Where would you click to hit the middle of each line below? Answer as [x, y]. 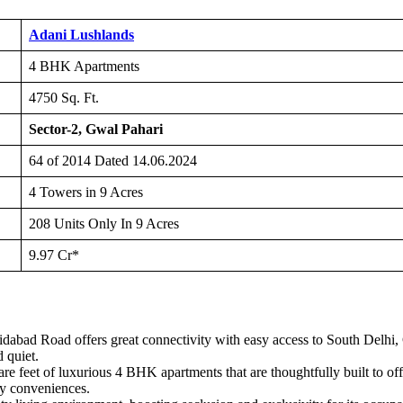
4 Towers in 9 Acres [86, 193]
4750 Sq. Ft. [64, 98]
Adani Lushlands [81, 35]
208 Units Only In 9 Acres [104, 224]
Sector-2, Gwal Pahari [96, 130]
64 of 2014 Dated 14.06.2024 [113, 161]
